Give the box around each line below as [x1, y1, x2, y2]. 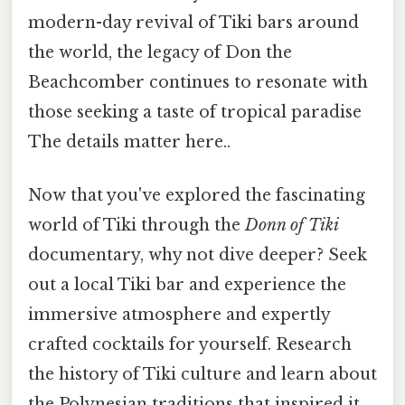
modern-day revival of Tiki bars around [28, 13, 359, 33]
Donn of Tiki [245, 215, 339, 236]
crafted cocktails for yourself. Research [28, 334, 352, 355]
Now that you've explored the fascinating [28, 185, 365, 206]
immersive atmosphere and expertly [28, 305, 330, 325]
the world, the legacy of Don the [28, 42, 292, 63]
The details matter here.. [28, 132, 231, 153]
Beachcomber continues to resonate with [28, 72, 368, 93]
